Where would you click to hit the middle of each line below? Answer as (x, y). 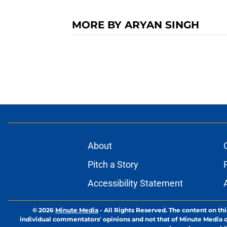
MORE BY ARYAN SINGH (136, 25)
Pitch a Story (113, 165)
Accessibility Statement (135, 183)
